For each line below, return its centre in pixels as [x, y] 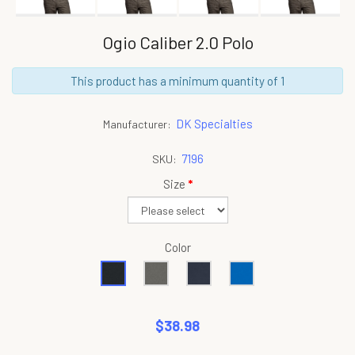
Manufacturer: [137, 124]
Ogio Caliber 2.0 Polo [177, 42]
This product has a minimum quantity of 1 [177, 81]
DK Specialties [214, 124]
